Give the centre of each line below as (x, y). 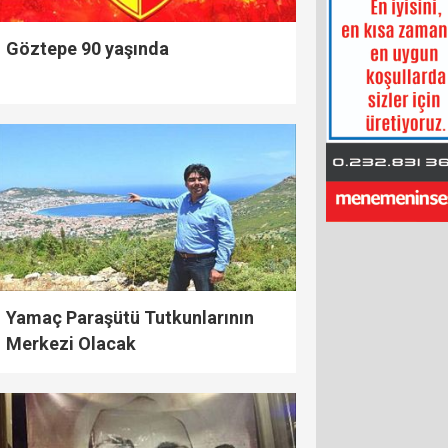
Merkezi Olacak (71, 344)
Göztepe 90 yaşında (87, 49)
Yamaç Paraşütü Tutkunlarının (130, 318)
